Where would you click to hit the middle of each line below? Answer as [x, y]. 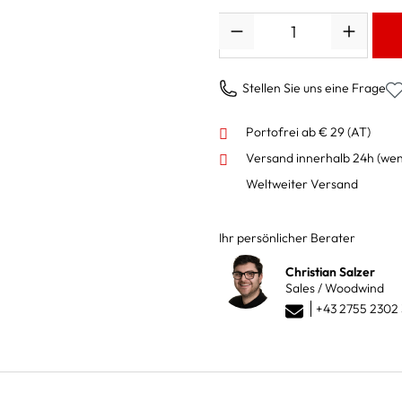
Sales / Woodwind [335, 288]
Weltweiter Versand [302, 184]
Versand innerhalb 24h [311, 157]
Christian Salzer [330, 271]
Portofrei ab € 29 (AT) [308, 131]
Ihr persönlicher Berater [287, 237]
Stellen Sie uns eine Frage [314, 87]
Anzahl [238, 22]
